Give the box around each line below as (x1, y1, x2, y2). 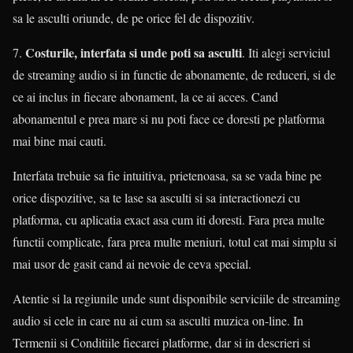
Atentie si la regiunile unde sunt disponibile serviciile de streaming (13, 290, 340, 307)
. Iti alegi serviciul (242, 44, 330, 61)
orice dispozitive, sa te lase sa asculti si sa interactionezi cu (13, 189, 300, 206)
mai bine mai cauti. (13, 132, 106, 150)
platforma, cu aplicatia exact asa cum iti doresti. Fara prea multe (13, 211, 325, 229)
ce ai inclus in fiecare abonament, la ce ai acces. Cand (13, 88, 278, 106)
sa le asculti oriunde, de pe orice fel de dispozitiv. (13, 9, 255, 27)
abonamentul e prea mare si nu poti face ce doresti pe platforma (13, 110, 325, 128)
